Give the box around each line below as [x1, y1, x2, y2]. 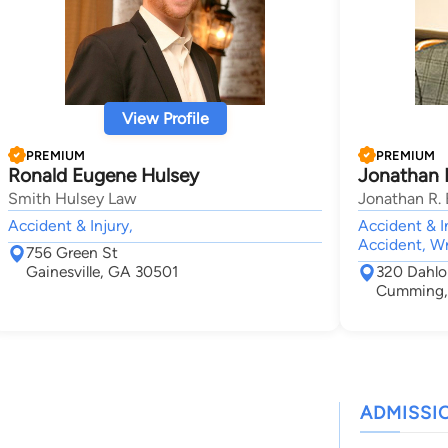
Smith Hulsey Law [8, 189, 137, 208]
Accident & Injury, [8, 216, 133, 235]
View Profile [121, 109, 209, 128]
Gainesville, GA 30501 [26, 262, 178, 281]
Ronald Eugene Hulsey [8, 164, 199, 187]
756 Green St [26, 243, 118, 262]
